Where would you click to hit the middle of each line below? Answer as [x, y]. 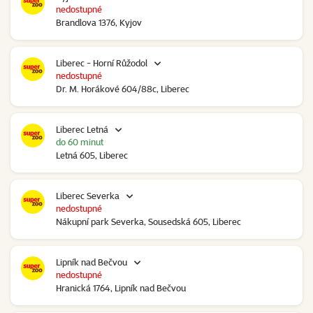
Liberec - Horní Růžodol [102, 63]
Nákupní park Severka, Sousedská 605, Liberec [148, 222]
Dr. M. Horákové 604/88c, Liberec [123, 89]
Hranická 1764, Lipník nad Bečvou [121, 288]
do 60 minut [80, 142]
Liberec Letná [82, 130]
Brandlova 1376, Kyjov [99, 23]
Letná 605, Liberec [92, 155]
